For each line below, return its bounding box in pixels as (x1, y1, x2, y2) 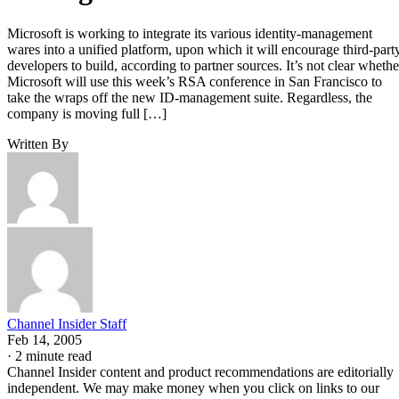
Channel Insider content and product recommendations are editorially (7, 363, 394, 379)
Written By (7, 135, 69, 151)
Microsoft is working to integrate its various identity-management (7, 25, 372, 41)
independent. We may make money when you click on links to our (7, 379, 379, 395)
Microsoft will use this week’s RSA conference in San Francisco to (7, 73, 382, 89)
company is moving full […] (7, 105, 167, 121)
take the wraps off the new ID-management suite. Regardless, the (7, 89, 372, 105)
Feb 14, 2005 (7, 331, 82, 347)
